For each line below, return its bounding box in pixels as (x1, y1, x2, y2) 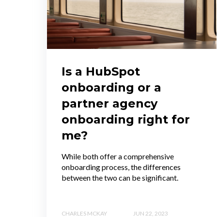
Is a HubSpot (62, 64, 140, 79)
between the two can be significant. (62, 173, 178, 183)
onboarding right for (62, 112, 190, 127)
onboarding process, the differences (62, 162, 181, 172)
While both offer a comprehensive (62, 152, 174, 161)
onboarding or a (62, 80, 161, 95)
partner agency (62, 96, 157, 111)
